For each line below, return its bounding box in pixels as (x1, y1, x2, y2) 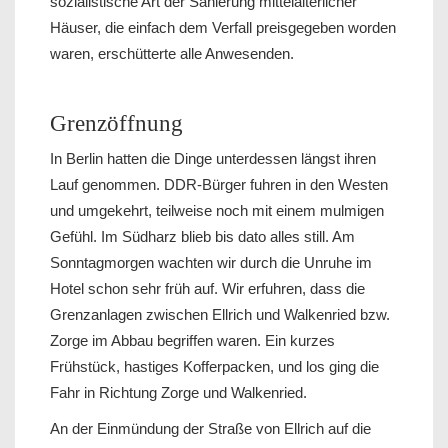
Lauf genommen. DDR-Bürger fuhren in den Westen (50, 176, 388, 194)
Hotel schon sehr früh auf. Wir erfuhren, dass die (50, 280, 365, 298)
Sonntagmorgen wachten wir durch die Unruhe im (50, 254, 372, 272)
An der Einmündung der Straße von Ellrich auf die (50, 420, 371, 438)
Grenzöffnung (50, 111, 183, 137)
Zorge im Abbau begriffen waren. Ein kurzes (50, 332, 335, 350)
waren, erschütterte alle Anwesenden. (50, 45, 294, 63)
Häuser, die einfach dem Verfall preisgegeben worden (50, 19, 396, 37)
